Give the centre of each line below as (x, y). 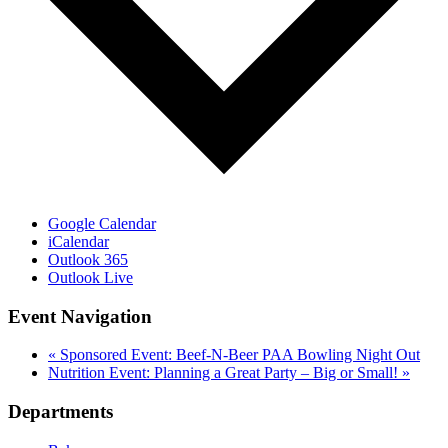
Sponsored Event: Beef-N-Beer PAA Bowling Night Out (238, 355)
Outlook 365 (88, 259)
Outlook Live (90, 277)
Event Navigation (80, 316)
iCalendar (78, 241)
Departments (60, 412)
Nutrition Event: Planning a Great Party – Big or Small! (225, 373)
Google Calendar (102, 223)
